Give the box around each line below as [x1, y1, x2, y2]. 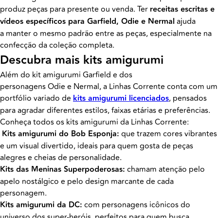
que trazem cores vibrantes [119, 128, 217, 140]
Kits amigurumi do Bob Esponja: [2, 128, 119, 140]
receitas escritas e [150, 3, 215, 16]
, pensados [169, 92, 207, 104]
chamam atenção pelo [125, 163, 205, 175]
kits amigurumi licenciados [73, 92, 169, 105]
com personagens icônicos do [82, 199, 190, 211]
